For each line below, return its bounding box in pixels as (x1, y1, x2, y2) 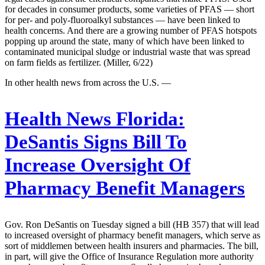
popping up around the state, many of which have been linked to (5, 36, 244, 47)
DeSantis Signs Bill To (5, 131, 187, 153)
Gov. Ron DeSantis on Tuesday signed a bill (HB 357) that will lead (5, 219, 259, 230)
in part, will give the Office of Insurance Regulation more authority (5, 251, 254, 262)
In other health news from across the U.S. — (5, 77, 171, 88)
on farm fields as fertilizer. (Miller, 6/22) (5, 57, 153, 68)
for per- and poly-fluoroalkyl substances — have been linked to (5, 15, 240, 25)
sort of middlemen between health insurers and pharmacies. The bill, (5, 241, 258, 251)
